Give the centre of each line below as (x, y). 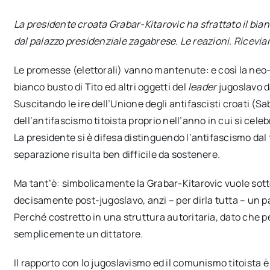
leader (202, 86)
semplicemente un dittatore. (78, 234)
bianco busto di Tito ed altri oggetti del (101, 86)
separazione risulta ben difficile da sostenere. (117, 154)
